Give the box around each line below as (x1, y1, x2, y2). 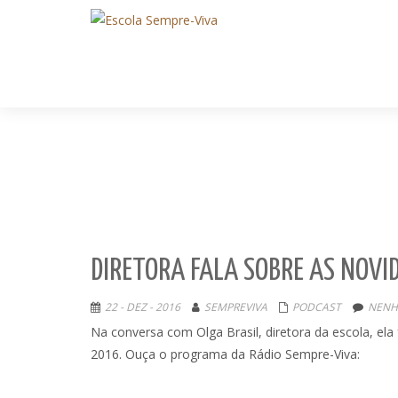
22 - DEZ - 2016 (105, 299, 180, 314)
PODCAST (292, 299, 341, 314)
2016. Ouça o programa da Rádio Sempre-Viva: (91, 346, 360, 362)
